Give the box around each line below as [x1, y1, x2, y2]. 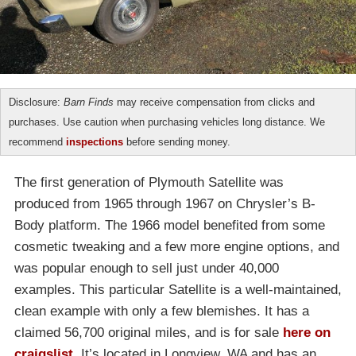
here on [283, 325, 331, 341]
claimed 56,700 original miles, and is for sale [14, 325, 283, 341]
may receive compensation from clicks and [114, 96, 315, 109]
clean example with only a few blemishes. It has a [14, 304, 309, 319]
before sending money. [123, 136, 230, 149]
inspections [66, 136, 123, 149]
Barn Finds [64, 96, 114, 109]
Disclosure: [9, 96, 64, 109]
